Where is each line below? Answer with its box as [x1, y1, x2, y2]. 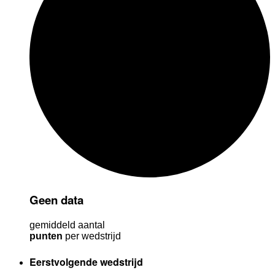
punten [29, 230, 63, 241]
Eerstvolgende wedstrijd [29, 255, 143, 269]
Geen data [29, 192, 83, 209]
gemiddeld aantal [29, 219, 105, 230]
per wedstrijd [63, 230, 121, 241]
